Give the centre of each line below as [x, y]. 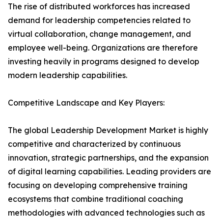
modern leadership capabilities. [68, 75]
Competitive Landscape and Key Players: [86, 103]
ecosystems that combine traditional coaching [96, 199]
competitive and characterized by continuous [94, 144]
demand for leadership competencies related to [99, 20]
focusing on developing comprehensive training [98, 185]
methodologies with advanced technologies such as [106, 213]
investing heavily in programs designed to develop [104, 62]
